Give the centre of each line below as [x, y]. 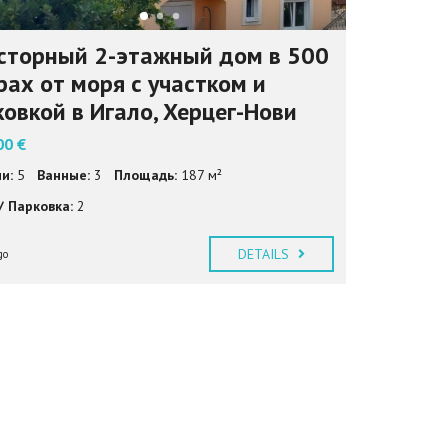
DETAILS [265, 253]
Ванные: [63, 174]
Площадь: [145, 174]
